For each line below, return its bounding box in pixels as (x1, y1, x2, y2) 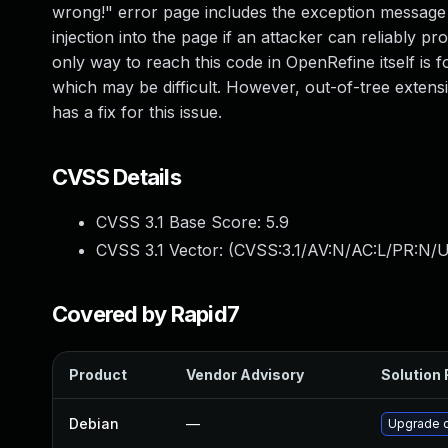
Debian (69, 415, 119, 432)
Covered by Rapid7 (52, 301, 240, 327)
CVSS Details (52, 164, 181, 190)
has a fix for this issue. (52, 102, 222, 122)
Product (69, 366, 127, 383)
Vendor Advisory (186, 366, 304, 383)
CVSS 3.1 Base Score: (96, 212, 266, 232)
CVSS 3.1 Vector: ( (96, 240, 234, 260)
